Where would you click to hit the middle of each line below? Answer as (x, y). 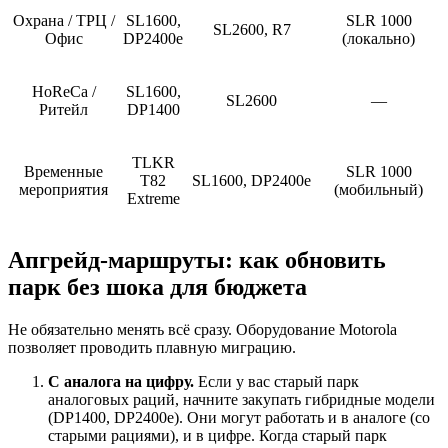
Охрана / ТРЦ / (63, 21)
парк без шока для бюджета (157, 287)
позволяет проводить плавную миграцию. (152, 347)
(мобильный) (378, 190)
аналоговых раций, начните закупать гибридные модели (241, 399)
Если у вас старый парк (276, 381)
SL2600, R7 (251, 30)
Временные (63, 172)
